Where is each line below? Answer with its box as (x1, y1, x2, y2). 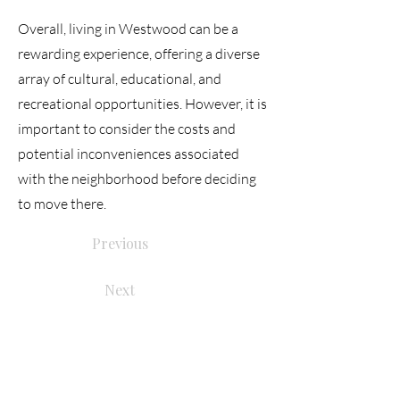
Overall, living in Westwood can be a (18, 20, 238, 37)
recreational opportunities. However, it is (18, 95, 267, 112)
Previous (92, 234, 148, 253)
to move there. (18, 195, 106, 212)
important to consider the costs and (18, 120, 236, 137)
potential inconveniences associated (18, 145, 239, 162)
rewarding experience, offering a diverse (18, 45, 260, 62)
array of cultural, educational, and (18, 70, 221, 87)
